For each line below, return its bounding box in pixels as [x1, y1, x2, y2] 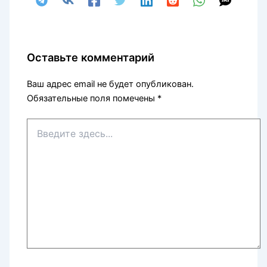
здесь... [26, 131, 58, 141]
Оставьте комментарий [27, 51, 155, 64]
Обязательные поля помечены [27, 93, 158, 104]
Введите [26, 119, 61, 129]
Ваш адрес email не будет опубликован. [27, 79, 194, 90]
